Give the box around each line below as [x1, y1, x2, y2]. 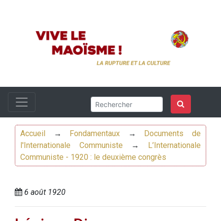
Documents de [144, 129, 201, 139]
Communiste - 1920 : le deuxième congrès [20, 152, 166, 162]
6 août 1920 [22, 187, 66, 197]
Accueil [20, 129, 45, 139]
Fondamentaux [70, 129, 120, 139]
